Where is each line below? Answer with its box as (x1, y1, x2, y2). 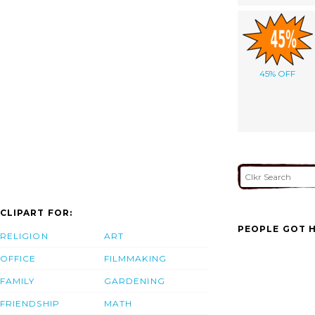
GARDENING (104, 276, 165, 287)
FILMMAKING (104, 253, 167, 264)
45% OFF (259, 67, 295, 79)
